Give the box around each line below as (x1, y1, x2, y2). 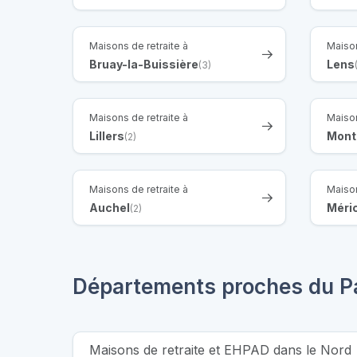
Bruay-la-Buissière (89, 57, 198, 71)
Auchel (89, 200, 130, 214)
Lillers (89, 128, 124, 143)
